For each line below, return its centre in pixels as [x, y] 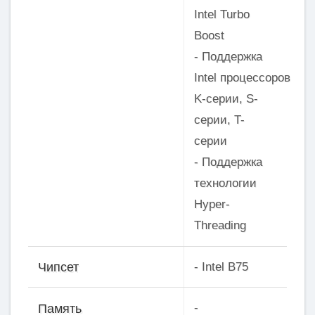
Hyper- [212, 205]
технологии [225, 184]
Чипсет [59, 268]
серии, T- [219, 120]
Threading [220, 226]
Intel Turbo [221, 15]
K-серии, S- [226, 99]
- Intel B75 [221, 266]
